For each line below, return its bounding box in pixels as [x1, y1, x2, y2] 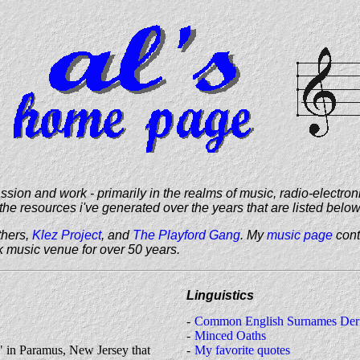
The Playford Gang [133, 228, 240, 242]
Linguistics [186, 288, 254, 303]
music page [267, 228, 333, 242]
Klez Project [32, 228, 101, 242]
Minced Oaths [194, 328, 266, 342]
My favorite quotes [194, 342, 290, 357]
